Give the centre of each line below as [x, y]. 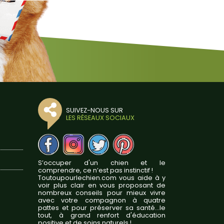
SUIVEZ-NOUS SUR [94, 110]
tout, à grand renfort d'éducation [102, 215]
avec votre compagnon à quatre [102, 200]
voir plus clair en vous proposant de [102, 185]
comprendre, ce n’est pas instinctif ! [95, 170]
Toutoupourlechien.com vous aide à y [102, 177]
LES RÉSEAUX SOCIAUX [100, 117]
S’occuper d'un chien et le [102, 162]
